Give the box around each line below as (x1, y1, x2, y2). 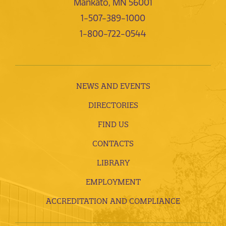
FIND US (97, 120, 129, 130)
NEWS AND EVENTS (76, 81, 150, 91)
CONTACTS (92, 139, 134, 149)
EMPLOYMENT (85, 177, 141, 187)
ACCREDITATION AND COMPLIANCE (46, 196, 180, 206)
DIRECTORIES (88, 100, 138, 110)
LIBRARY (96, 158, 130, 168)
